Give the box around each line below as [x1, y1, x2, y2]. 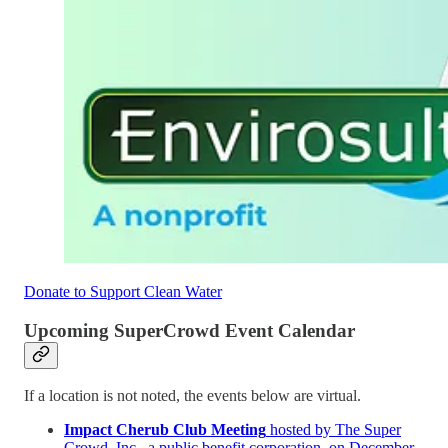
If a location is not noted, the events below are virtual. [24, 387, 361, 405]
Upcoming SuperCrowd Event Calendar [24, 319, 355, 341]
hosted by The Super [266, 421, 401, 439]
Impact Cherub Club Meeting [64, 421, 266, 439]
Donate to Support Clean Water [24, 282, 222, 300]
